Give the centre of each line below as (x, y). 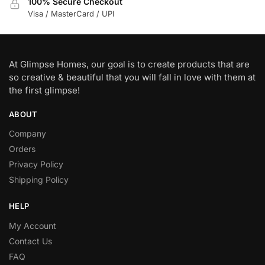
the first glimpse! (44, 90)
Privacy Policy (36, 164)
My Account (33, 225)
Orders (22, 149)
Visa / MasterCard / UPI (71, 14)
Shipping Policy (39, 180)
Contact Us (30, 241)
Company (28, 134)
